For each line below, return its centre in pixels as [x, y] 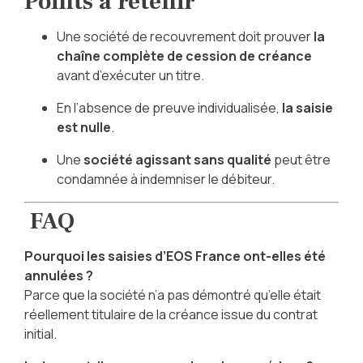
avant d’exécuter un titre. [130, 76]
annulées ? [58, 276]
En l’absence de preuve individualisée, [169, 108]
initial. [40, 334]
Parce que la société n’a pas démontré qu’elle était [172, 295]
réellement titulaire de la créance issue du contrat [171, 315]
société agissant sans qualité [177, 160]
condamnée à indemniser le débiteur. [165, 179]
